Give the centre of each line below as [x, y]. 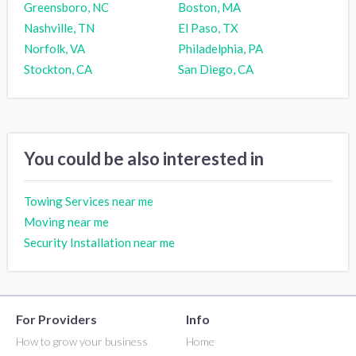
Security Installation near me [99, 242]
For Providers [56, 319]
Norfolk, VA [54, 48]
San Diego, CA [216, 69]
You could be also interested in [144, 158]
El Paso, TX [208, 27]
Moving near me [66, 221]
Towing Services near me [89, 201]
